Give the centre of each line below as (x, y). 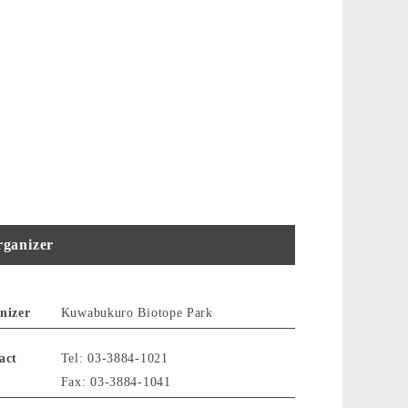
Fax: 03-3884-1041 (116, 382)
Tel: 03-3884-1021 (114, 358)
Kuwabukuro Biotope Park (137, 312)
